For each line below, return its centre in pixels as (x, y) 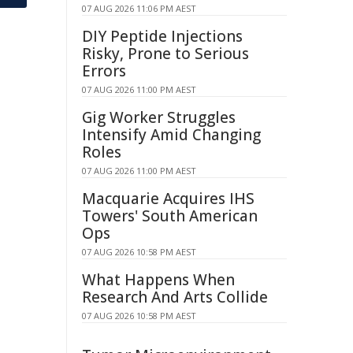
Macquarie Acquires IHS (168, 199)
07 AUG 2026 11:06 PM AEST (139, 8)
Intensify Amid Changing (171, 135)
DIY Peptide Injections (162, 36)
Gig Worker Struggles (159, 117)
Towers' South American (170, 216)
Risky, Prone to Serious (165, 54)
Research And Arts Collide (175, 297)
